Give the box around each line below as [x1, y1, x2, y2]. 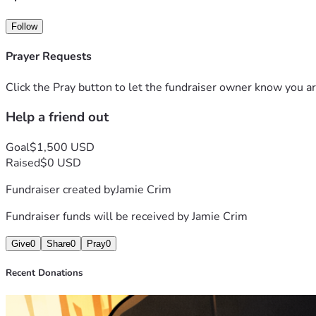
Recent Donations [6, 267, 83, 280]
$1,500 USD [30, 139, 95, 155]
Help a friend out [6, 108, 109, 127]
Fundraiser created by [6, 181, 116, 197]
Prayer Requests [6, 49, 92, 65]
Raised [6, 154, 40, 171]
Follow [11, 20, 37, 32]
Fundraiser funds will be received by [6, 208, 192, 224]
